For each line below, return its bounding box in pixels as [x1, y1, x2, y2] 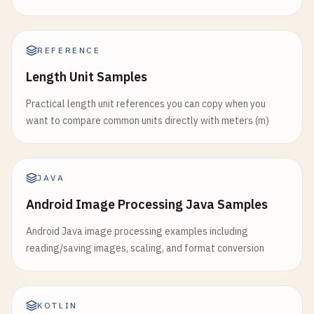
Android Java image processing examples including [26, 225, 248, 238]
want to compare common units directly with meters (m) [26, 114, 269, 127]
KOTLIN [37, 300, 78, 310]
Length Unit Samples [26, 69, 147, 85]
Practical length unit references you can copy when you [26, 97, 266, 110]
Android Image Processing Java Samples [26, 196, 268, 212]
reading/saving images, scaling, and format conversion [26, 242, 264, 254]
